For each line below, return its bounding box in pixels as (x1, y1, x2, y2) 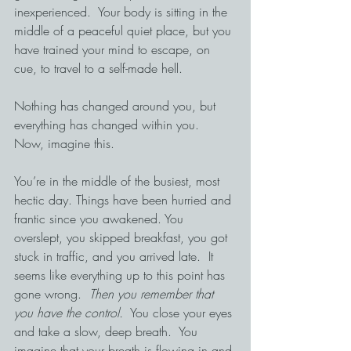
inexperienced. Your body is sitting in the (14, 3, 231, 20)
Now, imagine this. (14, 135, 114, 152)
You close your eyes (123, 304, 236, 321)
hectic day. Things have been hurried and (14, 191, 235, 208)
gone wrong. (14, 285, 89, 302)
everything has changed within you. (14, 116, 199, 133)
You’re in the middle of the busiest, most (14, 172, 223, 190)
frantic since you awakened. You (14, 210, 187, 227)
